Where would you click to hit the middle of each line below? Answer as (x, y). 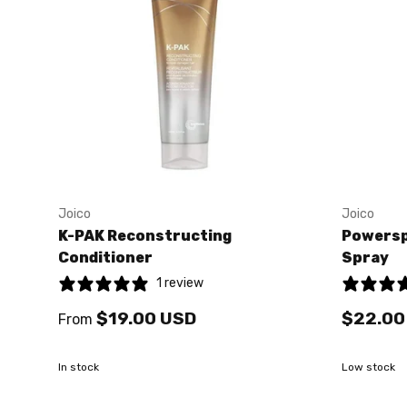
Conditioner (105, 258)
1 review (180, 283)
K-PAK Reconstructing (145, 236)
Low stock (368, 367)
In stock (79, 367)
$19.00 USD (146, 318)
